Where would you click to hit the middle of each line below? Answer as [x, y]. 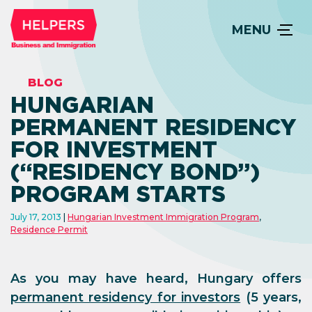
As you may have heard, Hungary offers [156, 279]
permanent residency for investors [126, 297]
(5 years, [271, 297]
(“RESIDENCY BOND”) [135, 172]
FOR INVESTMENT [114, 149]
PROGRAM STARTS [118, 194]
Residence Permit [49, 229]
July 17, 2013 [37, 217]
